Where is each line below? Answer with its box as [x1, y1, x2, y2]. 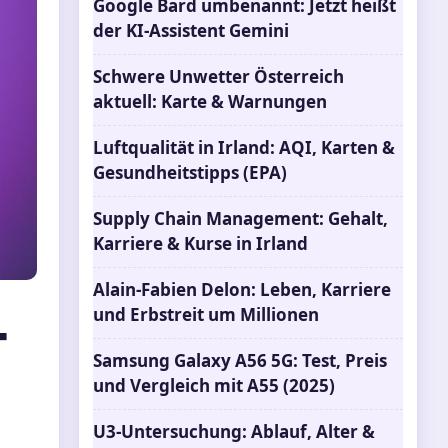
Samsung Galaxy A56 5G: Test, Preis [93, 349, 387, 372]
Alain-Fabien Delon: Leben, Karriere [93, 278, 391, 301]
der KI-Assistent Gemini [93, 19, 289, 42]
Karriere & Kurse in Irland [93, 232, 308, 255]
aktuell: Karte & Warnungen [93, 90, 327, 113]
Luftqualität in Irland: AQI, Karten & [93, 136, 395, 159]
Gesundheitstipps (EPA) [93, 161, 287, 184]
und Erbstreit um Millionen [93, 303, 319, 326]
